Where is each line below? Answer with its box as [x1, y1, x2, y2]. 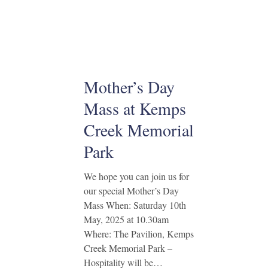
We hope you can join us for [83, 170, 189, 182]
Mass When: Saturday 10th [83, 199, 186, 211]
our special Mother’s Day [83, 184, 179, 197]
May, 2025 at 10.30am [83, 213, 169, 226]
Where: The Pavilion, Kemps [83, 227, 194, 240]
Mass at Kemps [83, 97, 186, 120]
